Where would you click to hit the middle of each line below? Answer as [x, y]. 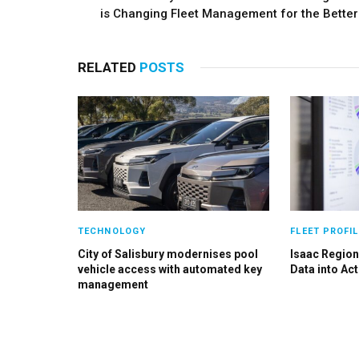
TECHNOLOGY [112, 231]
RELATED [109, 68]
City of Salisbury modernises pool [168, 254]
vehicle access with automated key [170, 269]
